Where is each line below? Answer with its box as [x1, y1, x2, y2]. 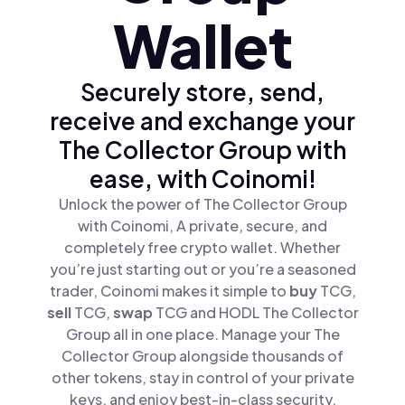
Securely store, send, [80, 77, 325, 107]
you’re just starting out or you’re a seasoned [49, 259, 356, 278]
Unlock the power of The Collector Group [58, 194, 347, 213]
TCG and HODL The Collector [155, 303, 359, 322]
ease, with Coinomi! [89, 164, 316, 193]
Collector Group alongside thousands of [61, 346, 344, 365]
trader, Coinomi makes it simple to [49, 281, 289, 300]
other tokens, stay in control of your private [51, 368, 354, 387]
